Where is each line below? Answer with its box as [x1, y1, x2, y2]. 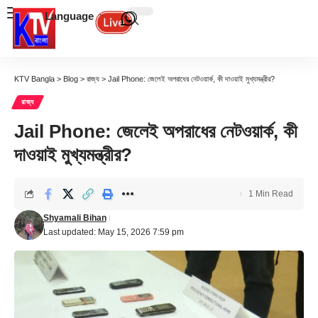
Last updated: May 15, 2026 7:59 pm [43, 227, 184, 237]
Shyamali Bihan [43, 213, 106, 223]
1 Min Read [248, 189, 293, 199]
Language [45, 10, 94, 22]
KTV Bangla [14, 75, 55, 83]
